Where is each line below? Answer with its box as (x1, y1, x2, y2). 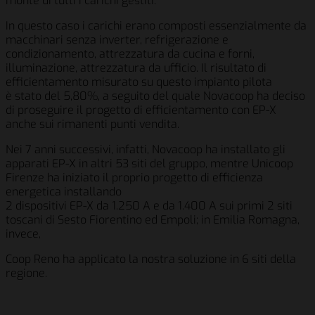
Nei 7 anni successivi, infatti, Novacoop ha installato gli (6, 141, 285, 157)
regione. (6, 265, 47, 281)
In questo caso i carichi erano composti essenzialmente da (6, 18, 307, 33)
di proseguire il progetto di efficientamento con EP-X (6, 102, 276, 117)
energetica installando (6, 184, 122, 199)
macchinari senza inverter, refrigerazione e (6, 32, 229, 47)
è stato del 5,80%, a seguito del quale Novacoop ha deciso (6, 88, 305, 103)
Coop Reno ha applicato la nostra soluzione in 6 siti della (6, 251, 296, 266)
